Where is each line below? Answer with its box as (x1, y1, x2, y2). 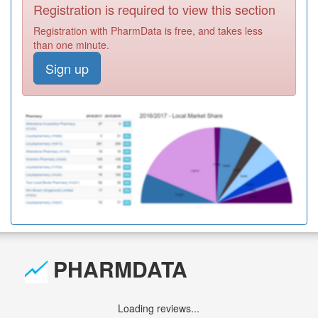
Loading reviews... (118, 301, 200, 316)
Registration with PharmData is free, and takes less (33, 23, 263, 38)
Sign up (45, 59, 89, 78)
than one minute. (33, 38, 109, 53)
